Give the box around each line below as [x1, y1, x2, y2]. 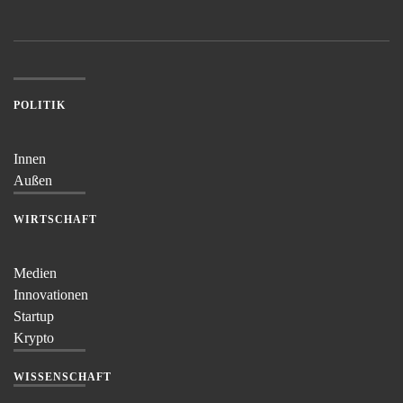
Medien [13, 264, 57, 281]
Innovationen [13, 286, 88, 302]
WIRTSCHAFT [13, 212, 97, 226]
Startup [13, 308, 54, 324]
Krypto [13, 329, 54, 345]
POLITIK [13, 98, 66, 112]
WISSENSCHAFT [13, 370, 112, 383]
